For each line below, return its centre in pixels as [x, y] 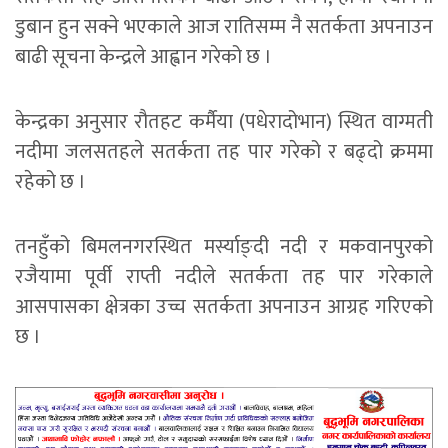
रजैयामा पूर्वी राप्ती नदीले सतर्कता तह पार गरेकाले [224, 277]
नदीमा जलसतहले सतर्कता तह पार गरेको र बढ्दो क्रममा [224, 152]
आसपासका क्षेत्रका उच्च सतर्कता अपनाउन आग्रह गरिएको [224, 307]
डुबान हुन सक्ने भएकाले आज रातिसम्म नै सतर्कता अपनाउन [224, 27]
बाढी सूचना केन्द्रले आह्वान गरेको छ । [143, 57]
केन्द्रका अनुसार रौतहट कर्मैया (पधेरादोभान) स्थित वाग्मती [224, 122]
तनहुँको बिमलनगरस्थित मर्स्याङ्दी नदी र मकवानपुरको [224, 247]
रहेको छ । [50, 182]
